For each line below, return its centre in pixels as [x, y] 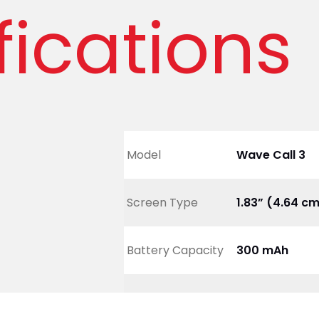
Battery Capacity [175, 250]
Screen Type [162, 202]
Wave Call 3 [271, 155]
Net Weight [158, 298]
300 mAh [262, 250]
